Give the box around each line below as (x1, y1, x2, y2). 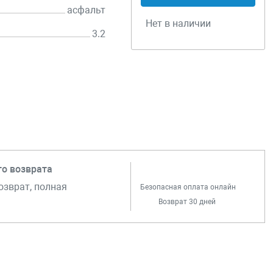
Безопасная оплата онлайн (140, 183, 236, 192)
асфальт (67, 4, 106, 16)
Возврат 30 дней (158, 197, 216, 207)
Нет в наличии (146, 18, 211, 29)
